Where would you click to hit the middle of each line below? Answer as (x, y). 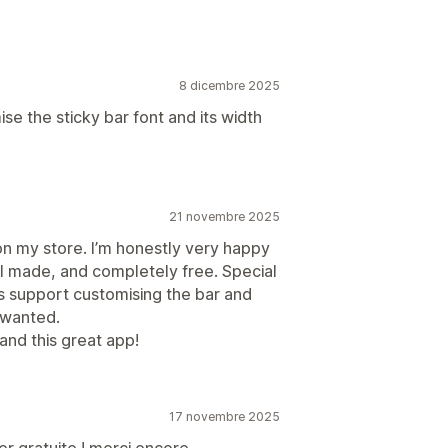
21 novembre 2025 (224, 216)
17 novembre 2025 (224, 416)
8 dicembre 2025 (229, 85)
